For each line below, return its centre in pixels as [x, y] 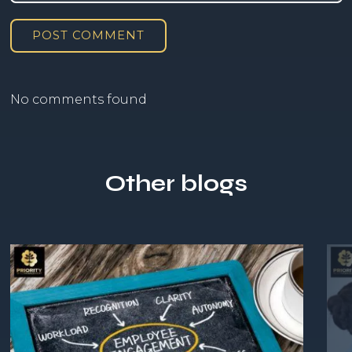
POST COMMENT [88, 35]
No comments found [78, 99]
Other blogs [176, 183]
